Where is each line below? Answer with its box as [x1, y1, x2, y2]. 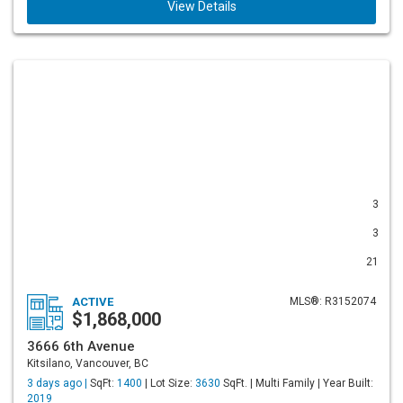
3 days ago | [27, 377, 90, 390]
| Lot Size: [142, 377, 195, 390]
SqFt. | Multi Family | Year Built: [220, 377, 373, 390]
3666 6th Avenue [27, 338, 135, 354]
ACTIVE [72, 295, 113, 309]
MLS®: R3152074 [290, 295, 376, 308]
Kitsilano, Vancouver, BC [27, 357, 148, 370]
